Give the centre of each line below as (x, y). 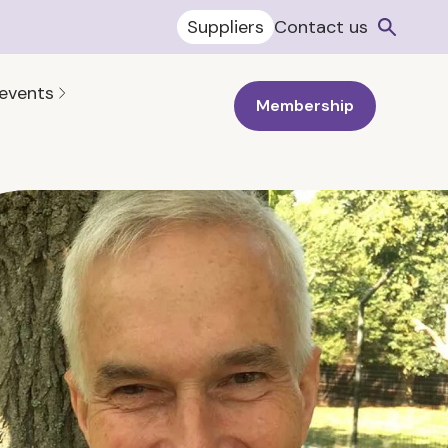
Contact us (321, 27)
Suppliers (225, 27)
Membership (305, 105)
